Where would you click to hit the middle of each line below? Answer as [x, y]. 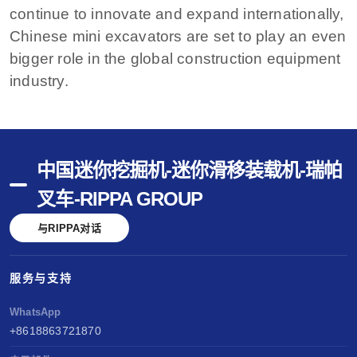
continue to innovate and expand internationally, [177, 14]
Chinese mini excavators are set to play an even [178, 36]
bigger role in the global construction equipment [175, 58]
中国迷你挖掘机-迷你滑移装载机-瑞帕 [190, 171]
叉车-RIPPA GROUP [120, 199]
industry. [39, 80]
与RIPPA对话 [69, 228]
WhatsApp [35, 312]
